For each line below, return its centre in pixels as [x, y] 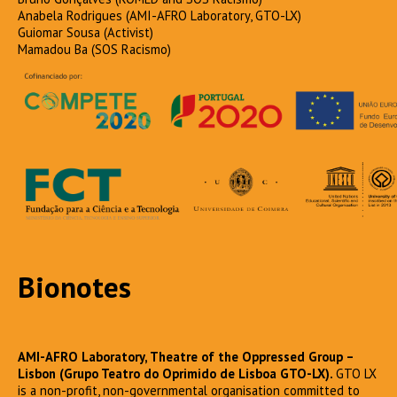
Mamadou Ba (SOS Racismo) [94, 49]
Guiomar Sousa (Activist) [86, 32]
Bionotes [74, 286]
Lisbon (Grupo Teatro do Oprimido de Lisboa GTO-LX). [177, 373]
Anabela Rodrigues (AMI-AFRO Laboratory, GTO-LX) [163, 15]
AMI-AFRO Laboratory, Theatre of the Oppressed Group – [186, 356]
